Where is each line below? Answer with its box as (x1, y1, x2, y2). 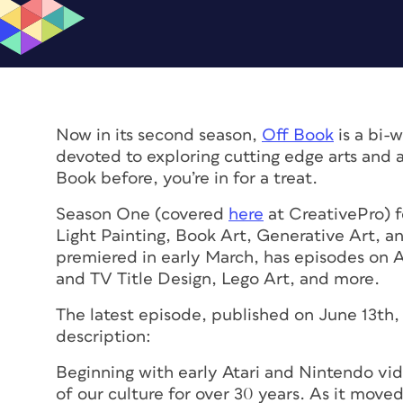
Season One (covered (56, 205, 228, 223)
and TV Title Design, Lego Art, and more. (56, 270, 380, 288)
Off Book (262, 126, 334, 144)
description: (56, 327, 151, 345)
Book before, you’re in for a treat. (56, 169, 318, 187)
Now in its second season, (56, 126, 262, 144)
